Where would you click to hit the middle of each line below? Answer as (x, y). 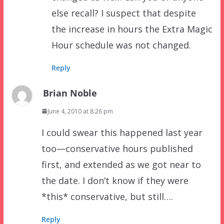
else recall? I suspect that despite (123, 13)
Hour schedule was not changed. (121, 45)
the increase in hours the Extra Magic (132, 29)
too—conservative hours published (117, 148)
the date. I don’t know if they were (115, 180)
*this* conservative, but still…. (107, 196)
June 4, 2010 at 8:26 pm (80, 111)
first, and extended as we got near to (121, 164)
